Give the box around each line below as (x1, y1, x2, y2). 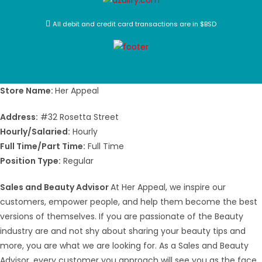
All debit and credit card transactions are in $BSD (53, 19, 216, 29)
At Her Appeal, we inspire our (111, 181, 226, 194)
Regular (61, 155, 94, 167)
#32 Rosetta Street (38, 111, 119, 123)
